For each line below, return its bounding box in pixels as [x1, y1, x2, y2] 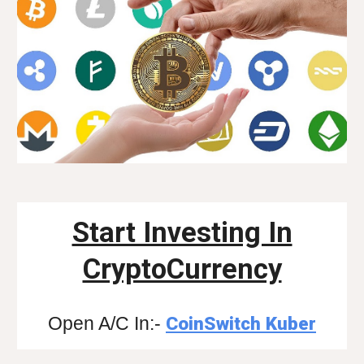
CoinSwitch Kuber [166, 312, 316, 335]
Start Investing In [71, 215, 292, 249]
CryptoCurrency [82, 252, 282, 285]
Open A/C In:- [48, 312, 161, 334]
